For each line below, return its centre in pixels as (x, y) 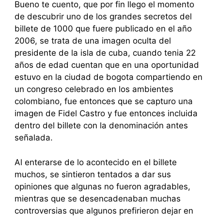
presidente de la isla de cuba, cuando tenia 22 (105, 53)
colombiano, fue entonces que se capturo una (104, 101)
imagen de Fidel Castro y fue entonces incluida (106, 114)
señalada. (34, 138)
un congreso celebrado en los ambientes (94, 89)
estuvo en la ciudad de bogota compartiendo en (108, 77)
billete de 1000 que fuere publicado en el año (103, 29)
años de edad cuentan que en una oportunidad (107, 65)
